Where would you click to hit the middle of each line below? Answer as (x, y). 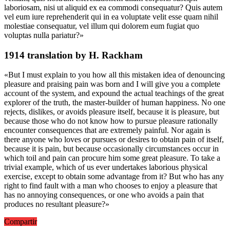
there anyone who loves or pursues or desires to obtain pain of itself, (114, 140)
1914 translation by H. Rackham (73, 55)
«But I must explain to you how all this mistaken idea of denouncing (114, 75)
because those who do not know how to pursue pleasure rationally (111, 121)
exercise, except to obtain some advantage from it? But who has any (114, 177)
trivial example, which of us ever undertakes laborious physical (106, 167)
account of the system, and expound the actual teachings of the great (114, 93)
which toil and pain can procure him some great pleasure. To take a (112, 158)
